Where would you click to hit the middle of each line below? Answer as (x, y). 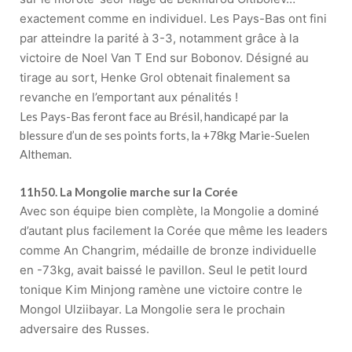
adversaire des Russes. (84, 329)
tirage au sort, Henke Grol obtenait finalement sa (155, 78)
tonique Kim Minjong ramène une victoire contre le (161, 290)
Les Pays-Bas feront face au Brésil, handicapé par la (154, 117)
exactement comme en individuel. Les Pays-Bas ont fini (173, 19)
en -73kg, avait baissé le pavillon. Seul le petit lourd (163, 270)
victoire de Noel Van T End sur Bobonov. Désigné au (164, 58)
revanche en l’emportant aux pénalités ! (129, 97)
